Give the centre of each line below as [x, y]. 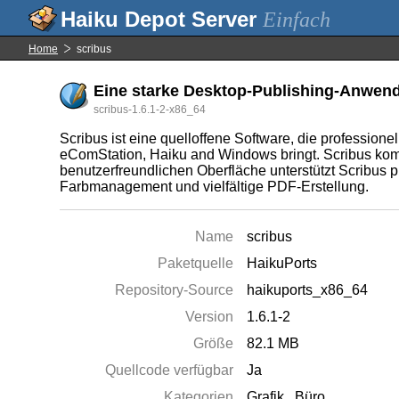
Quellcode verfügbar [170, 370]
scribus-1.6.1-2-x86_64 [150, 110]
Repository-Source [175, 290]
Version [210, 317]
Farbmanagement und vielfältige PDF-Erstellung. [215, 187]
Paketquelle [196, 263]
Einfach [297, 20]
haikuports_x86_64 [308, 290]
